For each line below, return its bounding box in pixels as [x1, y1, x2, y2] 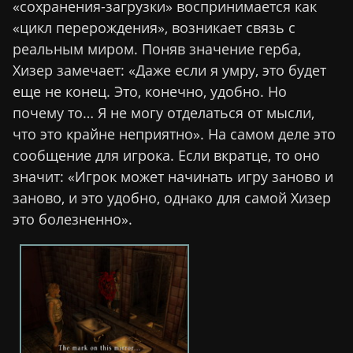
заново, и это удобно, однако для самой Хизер [13, 188, 331, 207]
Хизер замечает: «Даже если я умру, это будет [13, 60, 326, 80]
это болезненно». [13, 209, 132, 229]
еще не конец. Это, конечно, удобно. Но [13, 81, 287, 101]
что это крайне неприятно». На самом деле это [13, 124, 336, 143]
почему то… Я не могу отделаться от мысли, [13, 102, 314, 122]
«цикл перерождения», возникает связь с [13, 17, 295, 37]
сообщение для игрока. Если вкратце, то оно [13, 145, 320, 165]
